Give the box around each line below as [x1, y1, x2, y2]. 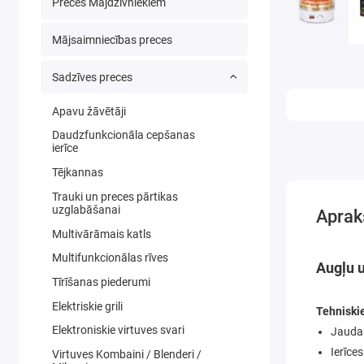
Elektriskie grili [51, 299, 123, 313]
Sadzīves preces [51, 70, 132, 84]
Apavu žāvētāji [51, 104, 126, 118]
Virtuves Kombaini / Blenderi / [51, 347, 201, 361]
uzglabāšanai [51, 202, 120, 216]
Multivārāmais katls [51, 227, 151, 240]
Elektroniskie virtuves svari [51, 323, 184, 337]
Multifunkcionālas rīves [51, 251, 168, 265]
